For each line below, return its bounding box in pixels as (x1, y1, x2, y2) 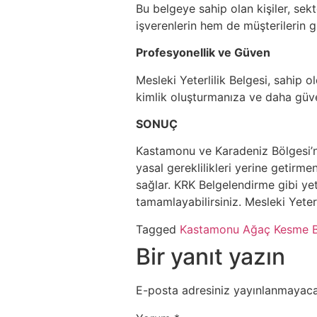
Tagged (136, 221, 180, 236)
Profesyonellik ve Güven (136, 45, 270, 60)
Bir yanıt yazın (136, 242, 285, 270)
